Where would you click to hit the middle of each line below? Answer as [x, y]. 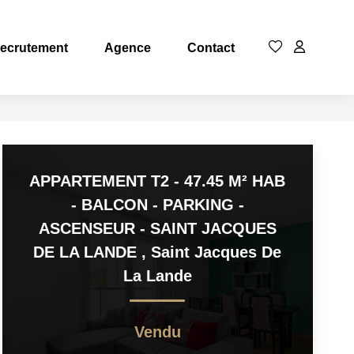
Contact [211, 47]
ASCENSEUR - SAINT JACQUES [157, 228]
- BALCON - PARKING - [157, 205]
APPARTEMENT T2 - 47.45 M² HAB [158, 181]
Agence [128, 47]
